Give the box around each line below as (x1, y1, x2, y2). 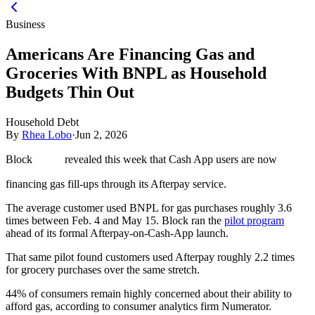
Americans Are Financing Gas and (6, 44, 255, 63)
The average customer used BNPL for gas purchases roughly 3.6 (6, 201, 292, 214)
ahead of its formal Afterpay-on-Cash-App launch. (6, 226, 229, 239)
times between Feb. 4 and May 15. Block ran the (6, 214, 224, 226)
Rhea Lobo (22, 128, 72, 141)
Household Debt (6, 115, 79, 128)
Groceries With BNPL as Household (6, 63, 266, 82)
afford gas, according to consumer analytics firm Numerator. (6, 300, 271, 312)
